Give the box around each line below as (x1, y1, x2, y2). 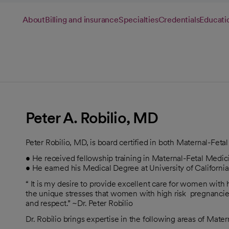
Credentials (158, 14, 200, 25)
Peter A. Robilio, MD (26, 108, 158, 127)
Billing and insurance (45, 14, 119, 25)
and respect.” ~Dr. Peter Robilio (26, 198, 133, 208)
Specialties (118, 14, 158, 25)
